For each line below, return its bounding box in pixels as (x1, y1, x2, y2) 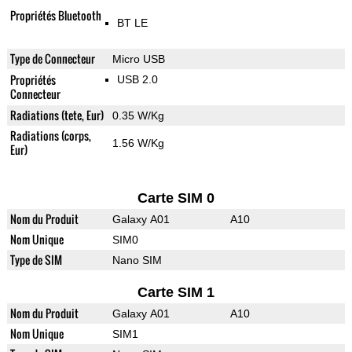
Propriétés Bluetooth (9, 7, 101, 24)
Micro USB (112, 53, 165, 66)
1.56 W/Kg (112, 137, 164, 150)
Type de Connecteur (9, 50, 95, 68)
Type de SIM (9, 251, 62, 269)
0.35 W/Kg (112, 109, 164, 123)
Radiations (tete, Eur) (9, 107, 104, 124)
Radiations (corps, (9, 127, 91, 145)
